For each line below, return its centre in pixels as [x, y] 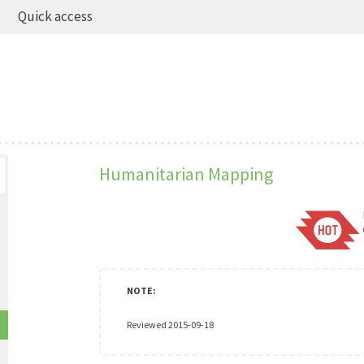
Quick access [55, 16]
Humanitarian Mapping [186, 174]
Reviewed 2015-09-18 [170, 325]
